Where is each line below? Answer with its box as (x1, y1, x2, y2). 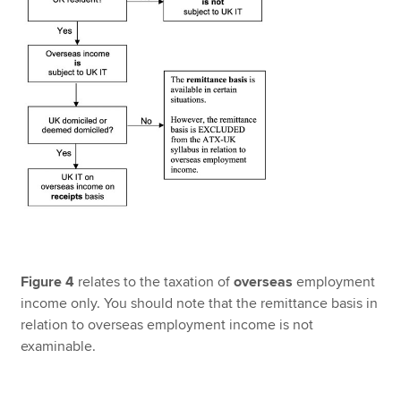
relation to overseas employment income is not (21, 316, 314, 335)
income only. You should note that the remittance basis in (21, 294, 379, 313)
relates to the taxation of (74, 273, 235, 292)
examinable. (21, 337, 97, 356)
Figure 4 (21, 273, 75, 292)
